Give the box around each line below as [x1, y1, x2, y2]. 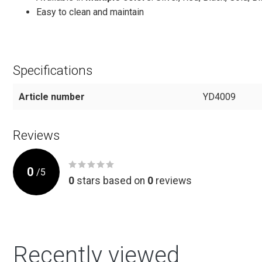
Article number [19, 91, 85, 103]
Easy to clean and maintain [36, 6, 144, 18]
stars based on [74, 174, 147, 187]
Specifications [13, 63, 92, 78]
